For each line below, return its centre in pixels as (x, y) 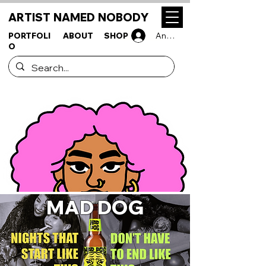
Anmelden (176, 36)
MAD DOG (95, 208)
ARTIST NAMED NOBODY (78, 18)
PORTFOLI (29, 36)
